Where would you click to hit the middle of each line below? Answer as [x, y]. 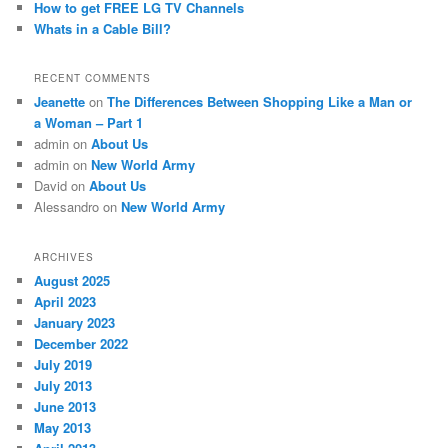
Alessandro [67, 207]
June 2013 [65, 406]
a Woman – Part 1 [89, 123]
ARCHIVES [64, 256]
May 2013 [63, 427]
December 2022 [81, 343]
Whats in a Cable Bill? [103, 29]
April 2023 [65, 301]
